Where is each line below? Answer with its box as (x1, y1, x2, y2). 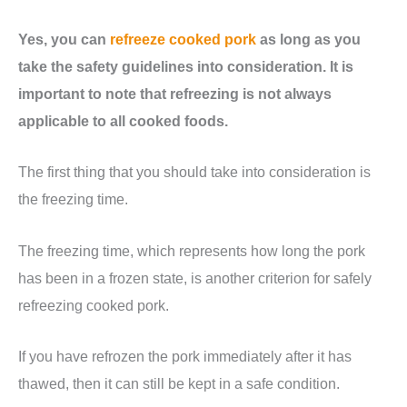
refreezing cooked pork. (18, 296, 169, 313)
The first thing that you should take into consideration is (18, 164, 371, 181)
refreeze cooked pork (110, 31, 256, 48)
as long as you (256, 31, 361, 48)
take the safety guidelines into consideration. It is (18, 58, 353, 75)
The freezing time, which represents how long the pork (18, 242, 365, 259)
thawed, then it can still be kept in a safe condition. (18, 374, 340, 392)
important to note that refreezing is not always (18, 85, 332, 103)
